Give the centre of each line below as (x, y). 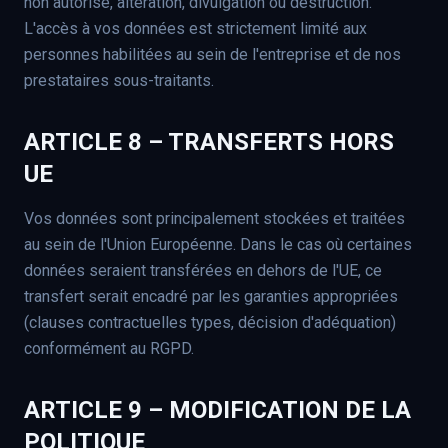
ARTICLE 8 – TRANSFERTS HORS (209, 142)
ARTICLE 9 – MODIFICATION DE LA (217, 410)
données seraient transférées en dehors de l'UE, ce (203, 270)
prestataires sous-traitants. (119, 80)
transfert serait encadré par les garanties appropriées (211, 296)
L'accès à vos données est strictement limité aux (195, 28)
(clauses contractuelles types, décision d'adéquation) (210, 322)
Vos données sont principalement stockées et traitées (214, 218)
